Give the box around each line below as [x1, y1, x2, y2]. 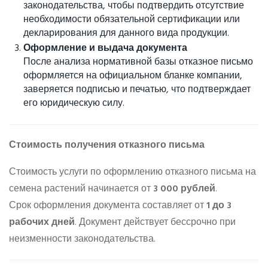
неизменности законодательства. [9, 232, 156, 248]
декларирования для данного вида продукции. [23, 25, 229, 41]
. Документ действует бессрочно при [75, 215, 236, 231]
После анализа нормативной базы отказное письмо [23, 54, 253, 71]
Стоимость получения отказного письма [9, 137, 205, 153]
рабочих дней [9, 215, 75, 231]
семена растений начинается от [9, 181, 153, 197]
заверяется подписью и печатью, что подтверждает [23, 82, 251, 98]
